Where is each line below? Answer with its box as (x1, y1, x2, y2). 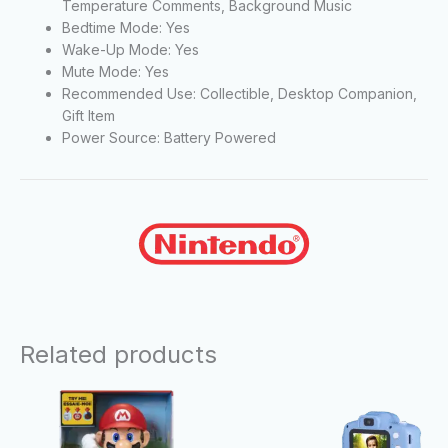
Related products (20, 339, 217, 369)
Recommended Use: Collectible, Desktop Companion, (62, 84, 417, 102)
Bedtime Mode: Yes (62, 18, 190, 36)
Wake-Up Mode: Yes (62, 40, 199, 58)
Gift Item (62, 106, 115, 124)
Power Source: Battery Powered (62, 128, 276, 146)
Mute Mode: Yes (62, 62, 169, 80)
